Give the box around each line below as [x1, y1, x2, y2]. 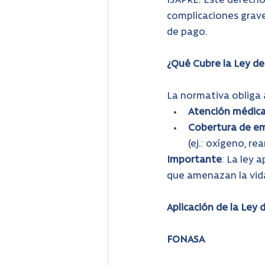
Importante [167, 156, 222, 166]
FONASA [167, 235, 205, 245]
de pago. [167, 28, 208, 38]
